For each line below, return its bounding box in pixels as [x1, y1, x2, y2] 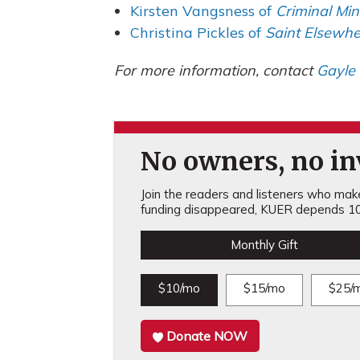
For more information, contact [114, 60, 317, 80]
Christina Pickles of [130, 22, 265, 42]
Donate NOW [166, 328, 248, 345]
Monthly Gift [230, 237, 298, 253]
